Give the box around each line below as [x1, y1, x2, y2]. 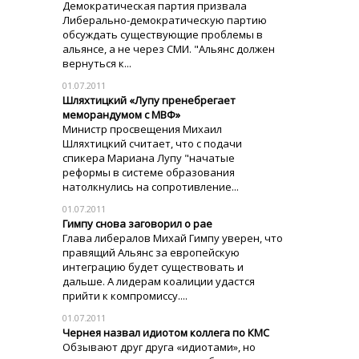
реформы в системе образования [63, 165, 235, 179]
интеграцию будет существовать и [63, 260, 244, 274]
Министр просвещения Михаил [63, 122, 222, 136]
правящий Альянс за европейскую [63, 245, 240, 260]
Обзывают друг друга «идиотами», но [63, 340, 256, 354]
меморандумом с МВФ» [63, 107, 180, 122]
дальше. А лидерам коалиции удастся [63, 274, 255, 288]
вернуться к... [63, 56, 131, 71]
